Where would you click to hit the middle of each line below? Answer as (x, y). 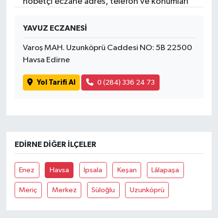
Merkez (64, 190)
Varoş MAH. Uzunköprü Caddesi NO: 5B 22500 (107, 48)
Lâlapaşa (165, 170)
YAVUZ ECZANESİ (55, 28)
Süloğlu (103, 190)
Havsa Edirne (46, 60)
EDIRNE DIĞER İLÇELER (55, 144)
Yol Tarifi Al (56, 82)
